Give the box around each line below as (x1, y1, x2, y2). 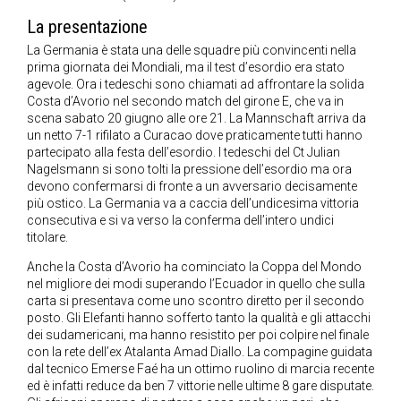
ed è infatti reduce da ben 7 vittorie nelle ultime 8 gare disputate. (27, 379, 374, 394)
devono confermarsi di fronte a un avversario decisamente (27, 179, 357, 194)
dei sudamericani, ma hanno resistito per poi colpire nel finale (27, 328, 369, 343)
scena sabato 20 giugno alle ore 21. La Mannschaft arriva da (27, 111, 366, 126)
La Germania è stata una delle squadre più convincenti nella (27, 43, 356, 58)
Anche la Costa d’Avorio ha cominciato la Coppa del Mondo (27, 260, 362, 275)
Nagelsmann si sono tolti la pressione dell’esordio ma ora (27, 162, 352, 177)
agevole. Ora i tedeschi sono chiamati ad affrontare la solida (27, 77, 364, 92)
